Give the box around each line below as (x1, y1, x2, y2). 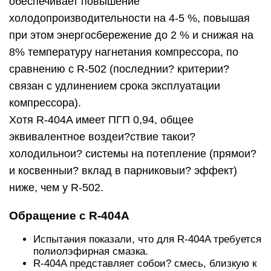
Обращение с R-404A (9, 209, 129, 222)
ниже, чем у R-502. (9, 181, 103, 194)
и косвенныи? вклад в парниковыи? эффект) (9, 165, 237, 177)
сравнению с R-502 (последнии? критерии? (9, 63, 229, 75)
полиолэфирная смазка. (33, 246, 148, 257)
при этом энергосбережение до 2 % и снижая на (9, 29, 253, 41)
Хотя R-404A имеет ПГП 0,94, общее (9, 114, 194, 126)
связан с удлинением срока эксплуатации (9, 80, 220, 92)
